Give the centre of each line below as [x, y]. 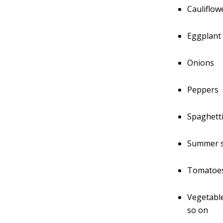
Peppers [203, 90]
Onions [201, 63]
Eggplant [204, 36]
